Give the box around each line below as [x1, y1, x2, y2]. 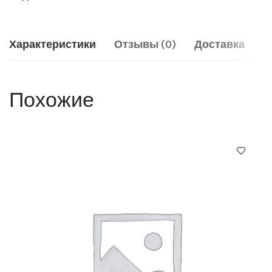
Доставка [194, 37, 245, 51]
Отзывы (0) [114, 37, 176, 51]
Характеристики [9, 37, 96, 51]
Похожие [9, 87, 94, 111]
